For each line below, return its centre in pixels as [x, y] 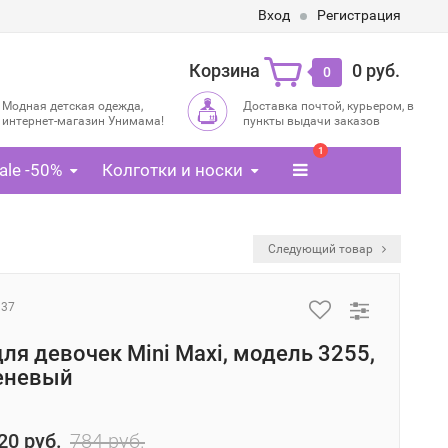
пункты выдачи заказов [312, 121]
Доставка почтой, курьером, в [329, 106]
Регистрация [358, 15]
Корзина [224, 70]
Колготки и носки [172, 170]
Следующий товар [322, 249]
